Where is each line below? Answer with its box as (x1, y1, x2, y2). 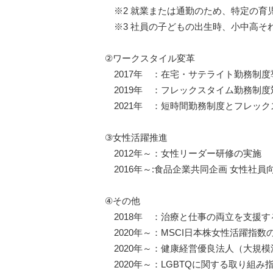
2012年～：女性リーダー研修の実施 (105, 148, 261, 159)
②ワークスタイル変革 (105, 53, 195, 64)
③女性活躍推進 (105, 132, 168, 143)
